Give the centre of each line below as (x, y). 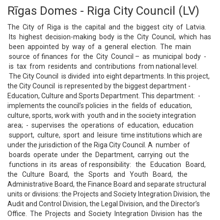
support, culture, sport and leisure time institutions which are (105, 135)
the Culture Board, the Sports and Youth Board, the (97, 174)
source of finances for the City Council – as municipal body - (107, 56)
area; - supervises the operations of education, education (100, 125)
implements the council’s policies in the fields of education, (100, 106)
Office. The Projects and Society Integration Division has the (105, 214)
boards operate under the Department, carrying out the (98, 155)
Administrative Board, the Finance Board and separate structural (107, 184)
